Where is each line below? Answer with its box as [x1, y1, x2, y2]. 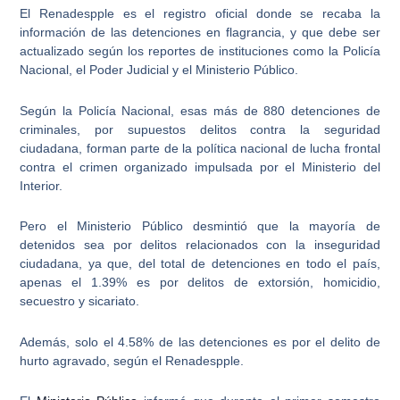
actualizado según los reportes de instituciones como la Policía [20, 44, 380, 59]
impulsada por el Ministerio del [187, 159, 380, 174]
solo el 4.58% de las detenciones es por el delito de [75, 334, 380, 349]
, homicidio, [309, 275, 380, 290]
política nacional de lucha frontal [196, 140, 380, 155]
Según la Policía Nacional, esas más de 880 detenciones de [20, 103, 380, 118]
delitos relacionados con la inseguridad [140, 237, 380, 253]
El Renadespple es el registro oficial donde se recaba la [20, 6, 380, 21]
